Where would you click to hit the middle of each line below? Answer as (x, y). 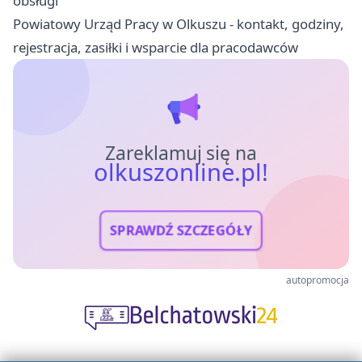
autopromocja (318, 280)
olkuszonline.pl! (181, 173)
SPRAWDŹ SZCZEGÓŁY (181, 230)
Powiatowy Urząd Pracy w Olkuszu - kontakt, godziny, (179, 24)
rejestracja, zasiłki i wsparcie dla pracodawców (156, 48)
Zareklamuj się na (181, 154)
